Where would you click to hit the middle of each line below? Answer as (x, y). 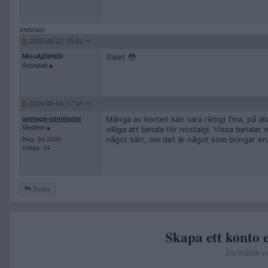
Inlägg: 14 (36, 147)
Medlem (34, 127)
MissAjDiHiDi (42, 56)
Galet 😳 (121, 57)
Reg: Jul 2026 (42, 139)
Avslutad (36, 65)
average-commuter (52, 118)
